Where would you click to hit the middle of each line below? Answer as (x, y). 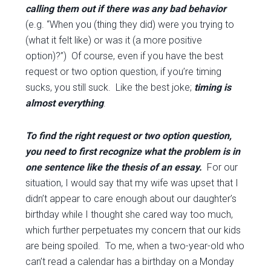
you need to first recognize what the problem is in (133, 152)
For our (221, 167)
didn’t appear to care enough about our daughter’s (131, 199)
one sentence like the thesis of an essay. (115, 167)
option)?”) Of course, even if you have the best (125, 56)
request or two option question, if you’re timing (124, 72)
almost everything (65, 103)
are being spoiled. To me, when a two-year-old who (135, 246)
